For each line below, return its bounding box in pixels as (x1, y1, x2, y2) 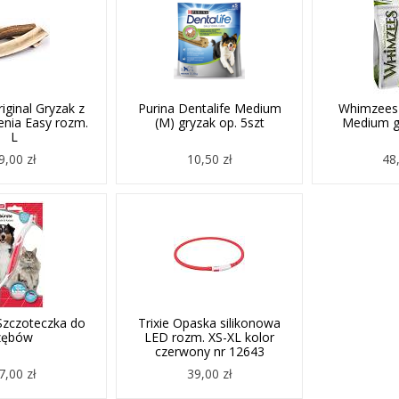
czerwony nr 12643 (154, 343, 265, 360)
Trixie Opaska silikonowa (138, 314, 281, 331)
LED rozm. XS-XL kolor (144, 329, 275, 346)
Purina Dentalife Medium (137, 100, 281, 117)
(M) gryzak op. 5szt (154, 114, 265, 131)
